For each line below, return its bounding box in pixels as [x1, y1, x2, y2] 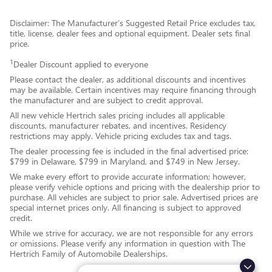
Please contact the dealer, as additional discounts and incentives [10, 73, 246, 86]
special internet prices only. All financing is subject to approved [10, 202, 241, 214]
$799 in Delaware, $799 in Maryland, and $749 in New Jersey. [10, 155, 240, 168]
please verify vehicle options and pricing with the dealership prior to [10, 181, 260, 193]
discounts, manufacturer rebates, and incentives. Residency [10, 120, 226, 132]
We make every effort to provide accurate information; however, [10, 171, 246, 183]
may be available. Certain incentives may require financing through [10, 84, 256, 96]
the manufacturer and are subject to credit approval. [10, 94, 203, 106]
